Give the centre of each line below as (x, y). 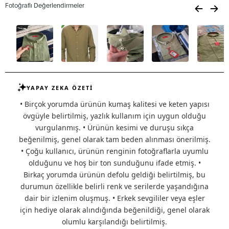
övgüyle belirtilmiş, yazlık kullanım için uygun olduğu (114, 116)
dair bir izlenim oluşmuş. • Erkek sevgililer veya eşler (114, 198)
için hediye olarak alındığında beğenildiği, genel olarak (114, 210)
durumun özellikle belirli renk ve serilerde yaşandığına (114, 186)
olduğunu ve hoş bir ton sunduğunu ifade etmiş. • (114, 163)
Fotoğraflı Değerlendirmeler (45, 5)
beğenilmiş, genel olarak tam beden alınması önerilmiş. (114, 139)
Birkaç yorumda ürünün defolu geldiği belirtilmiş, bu (114, 175)
